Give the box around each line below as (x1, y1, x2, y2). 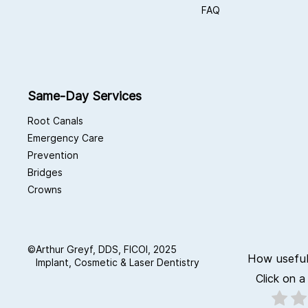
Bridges (27, 166, 63, 179)
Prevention (27, 149, 78, 162)
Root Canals (27, 115, 83, 127)
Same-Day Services (27, 89, 142, 104)
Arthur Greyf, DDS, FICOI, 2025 (36, 243, 177, 256)
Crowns (27, 184, 62, 196)
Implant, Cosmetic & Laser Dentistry (36, 256, 199, 269)
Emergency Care (27, 132, 104, 144)
